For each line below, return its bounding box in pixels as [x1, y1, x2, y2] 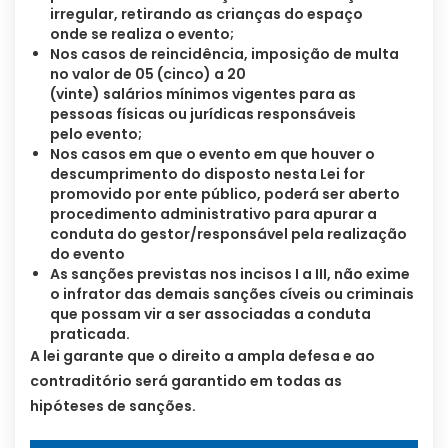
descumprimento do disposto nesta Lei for [50, 163, 365, 184]
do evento [50, 243, 125, 264]
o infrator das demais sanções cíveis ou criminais [50, 283, 414, 304]
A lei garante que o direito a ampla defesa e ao [30, 345, 375, 366]
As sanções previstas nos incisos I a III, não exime [50, 263, 410, 284]
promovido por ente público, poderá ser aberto [50, 183, 400, 204]
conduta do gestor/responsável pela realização [50, 223, 407, 244]
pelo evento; [50, 123, 142, 144]
